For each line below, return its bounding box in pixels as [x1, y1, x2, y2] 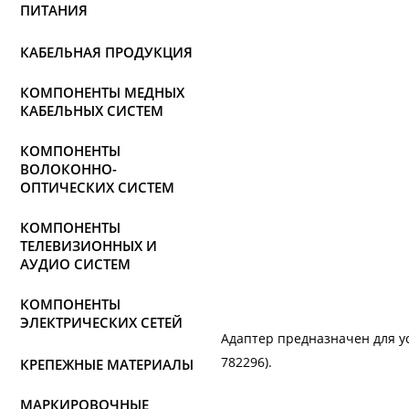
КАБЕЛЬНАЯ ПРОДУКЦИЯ [20, 43, 193, 61]
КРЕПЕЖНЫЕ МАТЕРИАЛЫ [20, 355, 194, 373]
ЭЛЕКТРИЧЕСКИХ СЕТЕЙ [20, 313, 183, 331]
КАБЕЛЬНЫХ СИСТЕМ [20, 101, 163, 120]
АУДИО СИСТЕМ [20, 255, 131, 273]
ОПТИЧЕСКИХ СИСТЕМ [20, 178, 174, 196]
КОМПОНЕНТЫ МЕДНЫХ [20, 83, 184, 101]
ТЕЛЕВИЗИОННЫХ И [20, 236, 157, 255]
